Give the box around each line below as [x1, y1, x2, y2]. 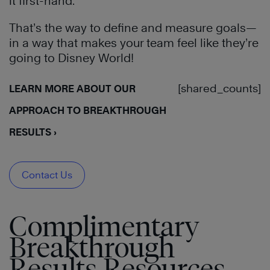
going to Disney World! [9, 51, 134, 64]
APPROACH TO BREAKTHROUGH [9, 104, 166, 116]
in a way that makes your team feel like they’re [9, 36, 259, 49]
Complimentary [9, 209, 199, 243]
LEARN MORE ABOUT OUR [9, 83, 136, 95]
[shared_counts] [178, 81, 261, 95]
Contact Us [22, 169, 72, 181]
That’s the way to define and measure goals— [9, 20, 257, 34]
